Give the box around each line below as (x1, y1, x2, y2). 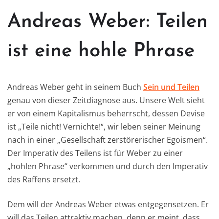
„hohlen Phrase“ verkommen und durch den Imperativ (7, 160, 208, 172)
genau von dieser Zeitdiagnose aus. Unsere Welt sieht (7, 94, 205, 106)
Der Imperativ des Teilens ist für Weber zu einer (7, 147, 183, 158)
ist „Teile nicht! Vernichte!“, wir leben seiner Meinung (7, 121, 200, 132)
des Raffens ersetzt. (7, 174, 80, 185)
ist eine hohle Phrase (7, 41, 195, 61)
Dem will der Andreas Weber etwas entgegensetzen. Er (7, 198, 209, 210)
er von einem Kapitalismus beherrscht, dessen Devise (7, 108, 205, 119)
